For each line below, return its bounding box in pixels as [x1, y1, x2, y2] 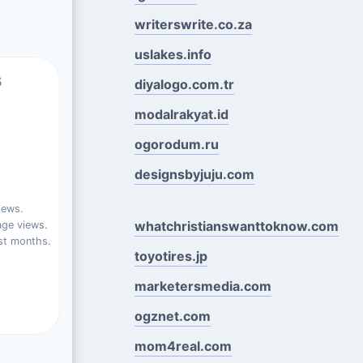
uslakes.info [134, 45, 211, 62]
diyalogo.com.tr [134, 75, 234, 92]
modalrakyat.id [134, 105, 228, 122]
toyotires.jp [134, 247, 207, 264]
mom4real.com [134, 337, 232, 354]
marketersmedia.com [134, 277, 271, 294]
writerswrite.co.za [134, 15, 252, 32]
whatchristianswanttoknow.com [134, 217, 339, 234]
